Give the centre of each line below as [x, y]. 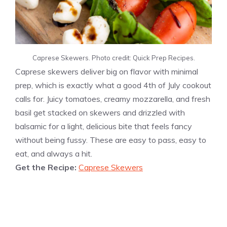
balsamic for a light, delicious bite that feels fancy [104, 126]
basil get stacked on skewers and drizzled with [100, 113]
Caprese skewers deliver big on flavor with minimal [107, 72]
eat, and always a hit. [54, 154]
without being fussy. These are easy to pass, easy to [111, 140]
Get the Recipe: [47, 167]
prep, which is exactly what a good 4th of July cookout [113, 85]
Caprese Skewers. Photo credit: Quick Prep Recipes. [113, 58]
